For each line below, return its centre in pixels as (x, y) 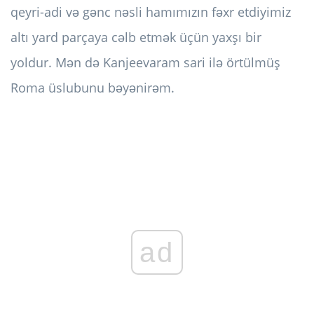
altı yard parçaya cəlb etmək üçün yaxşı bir (136, 37)
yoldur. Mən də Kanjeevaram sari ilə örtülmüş (145, 63)
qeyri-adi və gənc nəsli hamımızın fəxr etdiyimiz (151, 12)
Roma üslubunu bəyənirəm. (93, 88)
